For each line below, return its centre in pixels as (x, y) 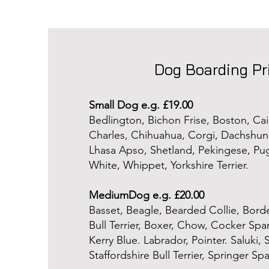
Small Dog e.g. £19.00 (141, 105)
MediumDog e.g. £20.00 (146, 195)
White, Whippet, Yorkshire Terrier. (168, 165)
